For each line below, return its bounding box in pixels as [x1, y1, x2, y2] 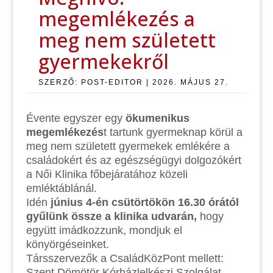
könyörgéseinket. [26, 238, 109, 250]
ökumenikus [125, 112, 190, 124]
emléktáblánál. [26, 182, 97, 194]
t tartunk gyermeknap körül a [103, 126, 243, 138]
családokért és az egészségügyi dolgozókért [26, 154, 241, 166]
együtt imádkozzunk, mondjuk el [26, 224, 182, 236]
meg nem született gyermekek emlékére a [26, 140, 230, 152]
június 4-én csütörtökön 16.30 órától [50, 196, 239, 208]
